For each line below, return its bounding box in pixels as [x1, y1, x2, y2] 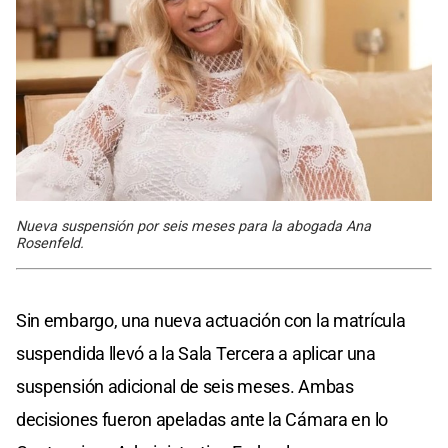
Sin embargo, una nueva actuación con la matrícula [16, 309, 406, 331]
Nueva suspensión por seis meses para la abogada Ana [16, 217, 371, 235]
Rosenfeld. [16, 234, 84, 252]
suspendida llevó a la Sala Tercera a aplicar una [16, 342, 376, 364]
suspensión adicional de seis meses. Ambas [16, 375, 354, 397]
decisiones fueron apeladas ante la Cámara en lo [16, 408, 388, 430]
